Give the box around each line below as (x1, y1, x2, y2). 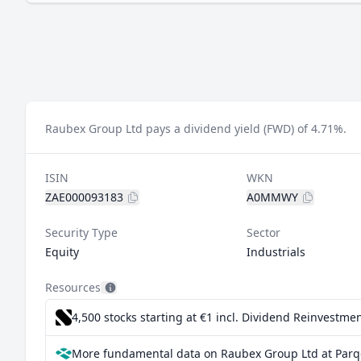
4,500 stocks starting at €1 (72, 309, 216, 325)
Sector (246, 225, 280, 240)
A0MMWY (246, 189, 298, 205)
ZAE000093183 (45, 189, 123, 205)
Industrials (246, 244, 305, 259)
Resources (45, 280, 101, 295)
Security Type (45, 225, 118, 240)
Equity (45, 244, 79, 259)
